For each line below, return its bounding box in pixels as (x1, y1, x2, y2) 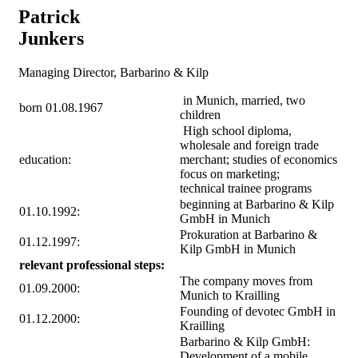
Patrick (18, 6, 80, 27)
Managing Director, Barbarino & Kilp (18, 65, 209, 79)
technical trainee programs (180, 181, 312, 195)
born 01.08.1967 (19, 100, 103, 114)
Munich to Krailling (180, 288, 280, 302)
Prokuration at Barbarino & (180, 227, 317, 241)
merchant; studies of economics (180, 152, 337, 166)
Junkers (18, 27, 84, 49)
